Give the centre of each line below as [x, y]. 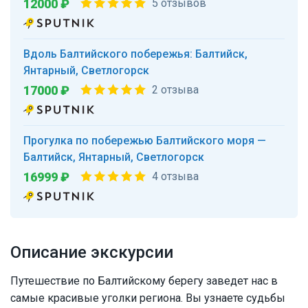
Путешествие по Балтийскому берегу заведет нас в [144, 281]
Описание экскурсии [92, 253]
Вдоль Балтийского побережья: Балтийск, [135, 54]
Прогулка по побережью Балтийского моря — [145, 141]
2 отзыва [175, 90]
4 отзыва [175, 177]
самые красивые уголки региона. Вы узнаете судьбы [148, 298]
